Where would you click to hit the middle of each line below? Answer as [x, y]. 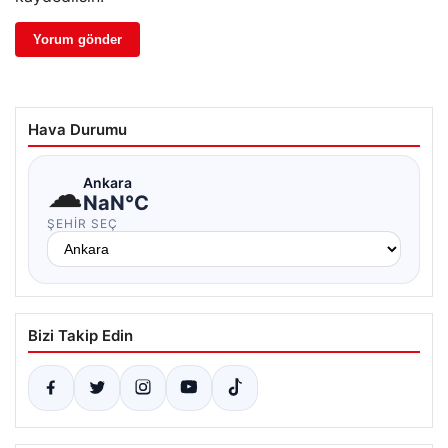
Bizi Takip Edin [80, 336]
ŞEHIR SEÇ [82, 224]
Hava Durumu [77, 130]
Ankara [107, 182]
